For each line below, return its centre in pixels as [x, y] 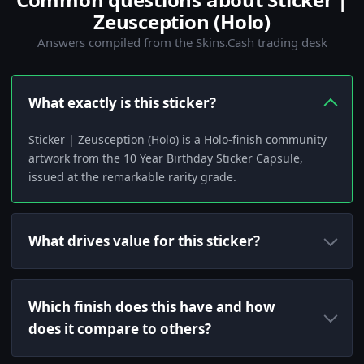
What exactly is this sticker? [122, 103]
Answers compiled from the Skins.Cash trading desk [182, 43]
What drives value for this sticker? [144, 241]
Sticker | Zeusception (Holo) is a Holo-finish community [178, 140]
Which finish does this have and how [152, 307]
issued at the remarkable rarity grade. [132, 177]
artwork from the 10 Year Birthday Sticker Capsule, [166, 158]
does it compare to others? [120, 329]
